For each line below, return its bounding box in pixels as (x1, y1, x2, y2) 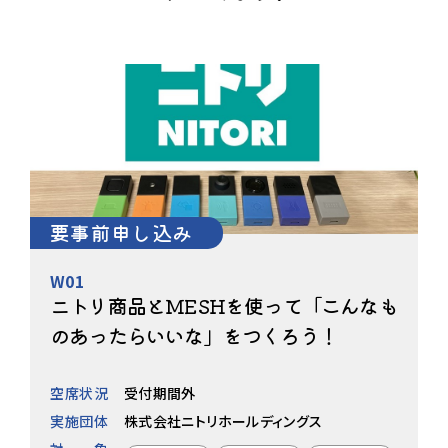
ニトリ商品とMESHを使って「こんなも (50, 290, 398, 320)
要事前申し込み (50, 217, 193, 247)
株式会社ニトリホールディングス (124, 410, 323, 431)
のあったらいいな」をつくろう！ (50, 320, 338, 350)
